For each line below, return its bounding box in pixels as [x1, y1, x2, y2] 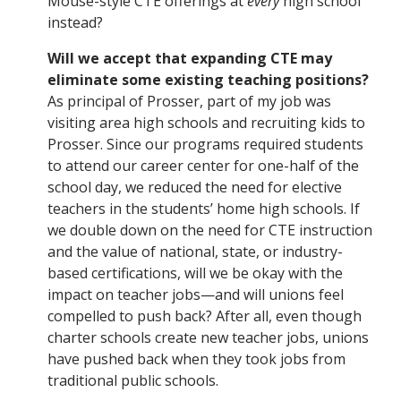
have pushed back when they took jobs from [47, 349, 346, 370]
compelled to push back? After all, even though [47, 306, 362, 327]
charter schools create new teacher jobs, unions [47, 328, 369, 348]
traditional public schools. [47, 371, 218, 391]
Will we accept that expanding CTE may [47, 48, 332, 69]
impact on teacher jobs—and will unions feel [47, 285, 344, 305]
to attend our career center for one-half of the [47, 156, 359, 176]
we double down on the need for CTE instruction [47, 220, 372, 241]
